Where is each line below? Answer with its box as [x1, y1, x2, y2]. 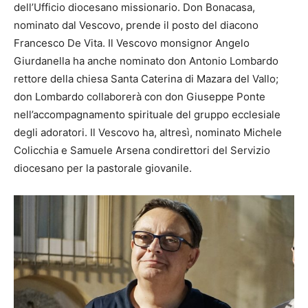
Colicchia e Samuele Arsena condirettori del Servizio [14, 143, 270, 157]
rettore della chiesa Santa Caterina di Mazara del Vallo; [14, 71, 278, 85]
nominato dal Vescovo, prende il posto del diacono [14, 18, 258, 32]
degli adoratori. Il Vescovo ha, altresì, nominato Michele [14, 125, 282, 139]
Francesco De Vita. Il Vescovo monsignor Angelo [14, 36, 250, 49]
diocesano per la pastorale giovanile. [14, 161, 192, 175]
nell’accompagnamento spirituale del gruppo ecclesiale [14, 107, 280, 121]
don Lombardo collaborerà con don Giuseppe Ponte [14, 89, 265, 103]
